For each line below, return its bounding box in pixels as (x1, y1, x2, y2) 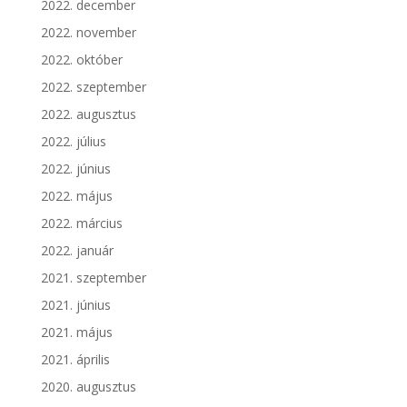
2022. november (40, 24, 136, 41)
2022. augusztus (40, 105, 136, 123)
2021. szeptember (40, 269, 146, 286)
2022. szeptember (40, 78, 146, 95)
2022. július (40, 133, 106, 150)
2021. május (40, 323, 113, 341)
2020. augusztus (40, 378, 136, 395)
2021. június (40, 296, 111, 313)
